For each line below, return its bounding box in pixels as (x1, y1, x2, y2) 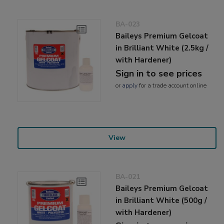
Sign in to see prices (115, 67, 202, 80)
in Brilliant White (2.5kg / (115, 43, 209, 53)
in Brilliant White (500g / (115, 195, 207, 206)
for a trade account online (137, 81, 207, 90)
